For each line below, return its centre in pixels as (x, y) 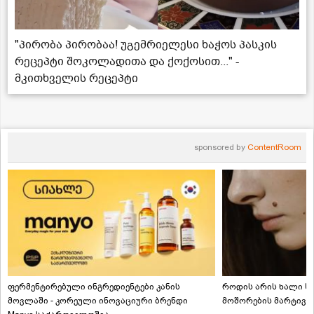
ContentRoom (274, 148)
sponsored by (221, 148)
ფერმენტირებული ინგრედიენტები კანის (94, 287)
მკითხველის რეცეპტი (76, 79)
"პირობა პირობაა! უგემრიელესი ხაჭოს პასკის (146, 45)
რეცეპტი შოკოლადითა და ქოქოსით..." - (127, 62)
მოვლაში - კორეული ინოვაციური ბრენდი (98, 301)
